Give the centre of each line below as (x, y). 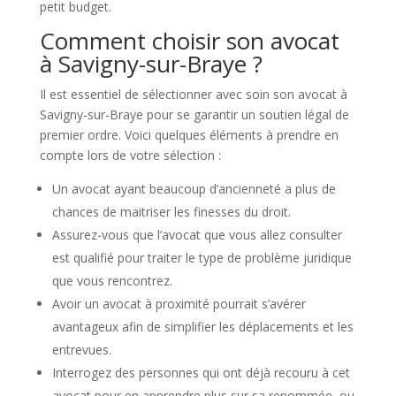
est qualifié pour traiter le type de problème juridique (202, 258)
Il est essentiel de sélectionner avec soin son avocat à (193, 94)
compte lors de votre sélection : (130, 155)
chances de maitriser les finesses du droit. (171, 212)
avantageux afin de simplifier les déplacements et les (202, 327)
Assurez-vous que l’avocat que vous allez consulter (197, 235)
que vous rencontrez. (112, 281)
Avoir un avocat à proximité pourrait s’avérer (179, 304)
